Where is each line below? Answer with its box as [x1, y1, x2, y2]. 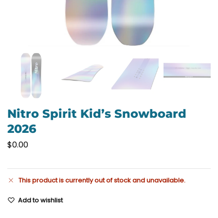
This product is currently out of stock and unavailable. [18, 176, 185, 185]
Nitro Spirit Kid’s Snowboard [7, 107, 186, 121]
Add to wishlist [18, 196, 63, 205]
